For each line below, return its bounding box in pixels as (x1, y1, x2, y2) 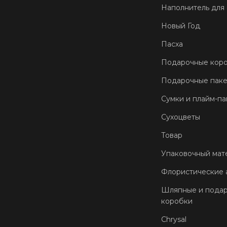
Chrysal (161, 214, 186, 224)
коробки (161, 196, 193, 206)
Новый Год (161, 21, 200, 30)
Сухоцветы (161, 112, 200, 122)
